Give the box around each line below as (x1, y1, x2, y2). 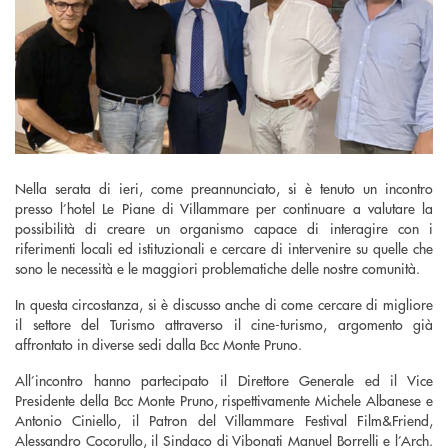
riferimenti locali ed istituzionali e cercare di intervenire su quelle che (15, 237, 433, 258)
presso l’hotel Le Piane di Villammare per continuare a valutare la (15, 197, 433, 218)
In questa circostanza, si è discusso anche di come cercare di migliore (15, 293, 433, 314)
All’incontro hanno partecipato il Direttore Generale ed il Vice (15, 369, 433, 390)
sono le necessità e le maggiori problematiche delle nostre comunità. (15, 257, 420, 278)
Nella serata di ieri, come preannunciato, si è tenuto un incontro (15, 177, 433, 198)
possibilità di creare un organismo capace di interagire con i (15, 217, 433, 238)
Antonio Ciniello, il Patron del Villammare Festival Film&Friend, (15, 409, 433, 430)
